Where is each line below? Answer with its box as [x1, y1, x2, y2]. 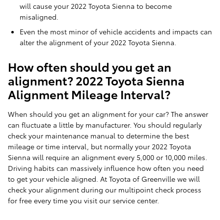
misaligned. [20, 12, 58, 22]
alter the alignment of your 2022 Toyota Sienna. [20, 37, 176, 48]
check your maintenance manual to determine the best [8, 131, 189, 141]
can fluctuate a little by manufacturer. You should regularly [8, 120, 202, 130]
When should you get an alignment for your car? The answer [8, 109, 208, 119]
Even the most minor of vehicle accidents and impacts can [20, 27, 212, 37]
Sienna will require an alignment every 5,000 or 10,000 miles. [8, 152, 207, 163]
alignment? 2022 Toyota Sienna [8, 72, 185, 89]
